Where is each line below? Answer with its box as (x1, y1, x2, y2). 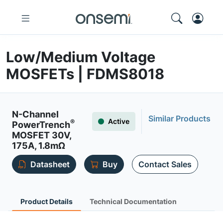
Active (108, 117, 129, 125)
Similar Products (148, 113, 211, 123)
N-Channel (12, 109, 59, 119)
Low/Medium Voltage (6, 48, 155, 66)
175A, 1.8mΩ (12, 140, 65, 151)
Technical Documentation (90, 197, 177, 206)
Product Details (20, 197, 73, 206)
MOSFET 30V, (12, 130, 71, 140)
